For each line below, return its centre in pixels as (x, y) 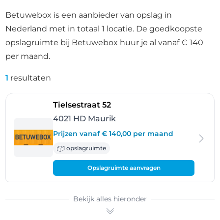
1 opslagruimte (85, 148)
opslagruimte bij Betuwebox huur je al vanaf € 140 (105, 42)
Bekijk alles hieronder (110, 199)
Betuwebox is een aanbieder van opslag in (89, 15)
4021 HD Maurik (85, 119)
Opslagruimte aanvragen (124, 168)
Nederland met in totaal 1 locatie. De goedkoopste (104, 29)
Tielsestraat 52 (82, 105)
